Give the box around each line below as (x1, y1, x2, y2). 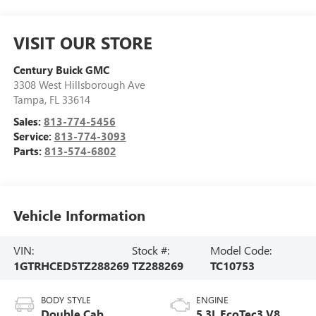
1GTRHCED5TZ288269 (13, 257, 129, 273)
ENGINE (196, 293, 229, 305)
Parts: (13, 143, 44, 158)
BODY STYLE (40, 293, 91, 305)
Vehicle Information (13, 205, 145, 225)
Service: (13, 128, 54, 143)
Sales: (13, 114, 44, 128)
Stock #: (131, 242, 169, 257)
